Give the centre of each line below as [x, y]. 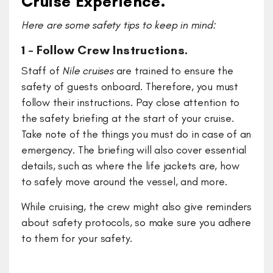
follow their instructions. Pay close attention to [131, 103]
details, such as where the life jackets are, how [130, 166]
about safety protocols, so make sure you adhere [136, 223]
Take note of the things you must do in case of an [136, 134]
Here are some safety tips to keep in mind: [119, 25]
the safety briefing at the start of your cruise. [128, 119]
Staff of [42, 71]
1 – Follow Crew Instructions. [105, 50]
